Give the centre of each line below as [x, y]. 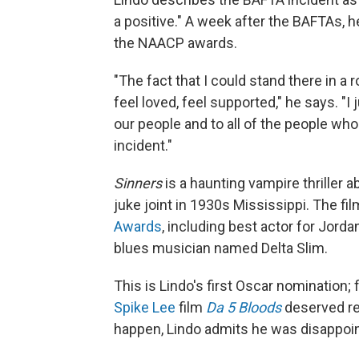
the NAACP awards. [175, 43]
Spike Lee [145, 307]
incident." [143, 145]
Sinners [138, 183]
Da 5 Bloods [244, 307]
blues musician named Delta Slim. [221, 248]
